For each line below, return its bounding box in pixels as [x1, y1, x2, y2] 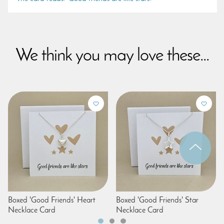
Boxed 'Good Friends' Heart [8, 196, 95, 204]
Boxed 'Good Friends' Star [116, 196, 198, 204]
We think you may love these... [15, 46, 209, 65]
